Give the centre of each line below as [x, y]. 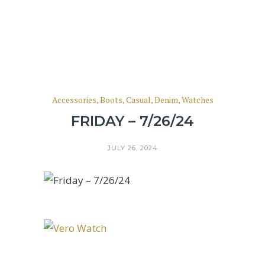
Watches [197, 100]
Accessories [74, 100]
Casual [138, 100]
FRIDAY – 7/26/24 [132, 121]
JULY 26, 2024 [132, 148]
